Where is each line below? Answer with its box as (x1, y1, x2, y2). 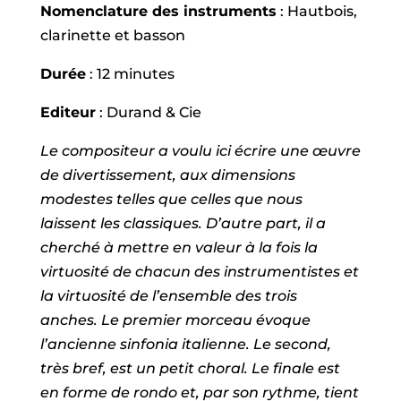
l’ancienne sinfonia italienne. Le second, (39, 336, 331, 353)
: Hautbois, (276, 3, 357, 20)
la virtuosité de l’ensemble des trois (39, 287, 297, 304)
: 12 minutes (85, 65, 175, 82)
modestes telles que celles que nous (39, 191, 303, 208)
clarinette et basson (39, 27, 185, 44)
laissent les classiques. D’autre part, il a (39, 215, 326, 232)
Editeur (39, 104, 96, 121)
